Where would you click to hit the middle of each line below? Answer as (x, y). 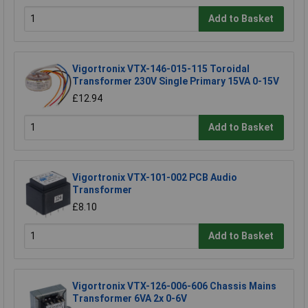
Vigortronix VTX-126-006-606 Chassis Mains (174, 286)
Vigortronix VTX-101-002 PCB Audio (155, 177)
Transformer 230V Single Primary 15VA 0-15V (176, 81)
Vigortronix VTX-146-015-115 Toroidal (161, 68)
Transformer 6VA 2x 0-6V (130, 298)
